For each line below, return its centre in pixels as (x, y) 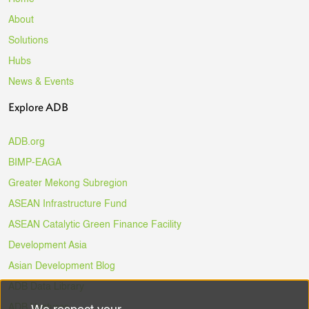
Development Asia (48, 245)
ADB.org (27, 142)
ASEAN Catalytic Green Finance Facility (95, 225)
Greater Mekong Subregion (68, 183)
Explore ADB (38, 107)
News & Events (41, 82)
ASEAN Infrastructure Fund (68, 204)
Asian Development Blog (62, 266)
